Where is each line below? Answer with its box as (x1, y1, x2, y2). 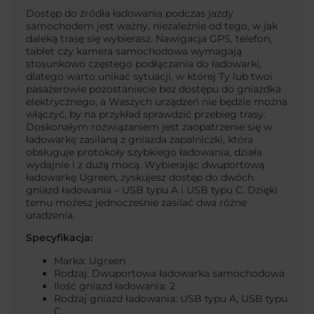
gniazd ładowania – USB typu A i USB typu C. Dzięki (26, 183, 278, 196)
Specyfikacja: (26, 231, 93, 244)
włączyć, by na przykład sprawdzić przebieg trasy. (26, 107, 266, 121)
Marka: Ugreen (54, 254, 125, 267)
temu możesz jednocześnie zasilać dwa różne (26, 196, 247, 209)
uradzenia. (26, 208, 75, 221)
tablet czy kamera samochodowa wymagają (26, 44, 242, 57)
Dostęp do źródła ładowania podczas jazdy (26, 6, 233, 20)
